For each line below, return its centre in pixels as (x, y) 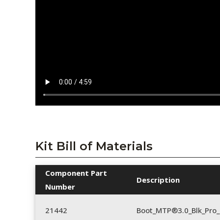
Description (158, 180)
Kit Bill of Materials (94, 146)
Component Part (76, 173)
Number (60, 187)
